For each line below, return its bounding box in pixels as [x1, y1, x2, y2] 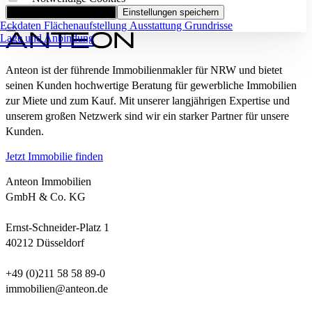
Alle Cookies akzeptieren [11, 7, 111, 18]
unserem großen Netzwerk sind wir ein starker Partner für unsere [6, 110, 289, 123]
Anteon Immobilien [6, 175, 91, 188]
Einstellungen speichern [123, 7, 219, 18]
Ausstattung [130, 19, 185, 32]
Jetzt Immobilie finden [6, 150, 103, 163]
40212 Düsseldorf [6, 237, 84, 249]
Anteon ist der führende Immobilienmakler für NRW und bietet [6, 64, 282, 77]
